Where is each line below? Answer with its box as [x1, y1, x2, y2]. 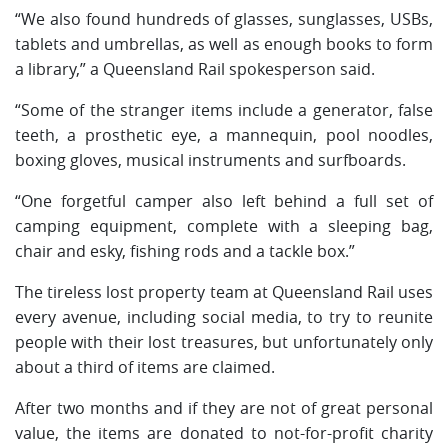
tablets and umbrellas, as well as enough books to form [15, 32, 433, 55]
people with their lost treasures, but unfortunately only [15, 330, 433, 353]
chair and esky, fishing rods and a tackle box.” [15, 239, 355, 262]
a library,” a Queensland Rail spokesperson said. [15, 57, 375, 80]
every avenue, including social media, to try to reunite [15, 305, 433, 328]
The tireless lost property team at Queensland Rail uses [15, 280, 433, 303]
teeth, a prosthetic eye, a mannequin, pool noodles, [15, 123, 433, 146]
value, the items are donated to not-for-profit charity [15, 421, 433, 444]
